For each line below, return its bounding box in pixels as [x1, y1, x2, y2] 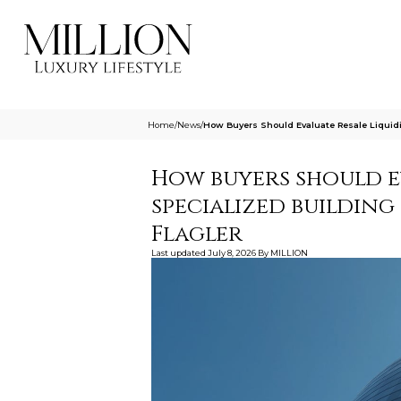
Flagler [150, 218, 243, 249]
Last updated [150, 247, 206, 258]
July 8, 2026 [207, 247, 256, 258]
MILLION [269, 247, 308, 258]
